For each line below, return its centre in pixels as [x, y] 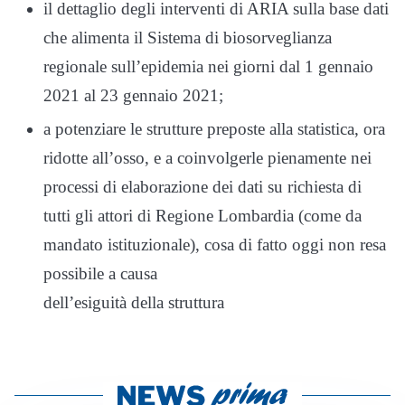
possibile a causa [100, 273]
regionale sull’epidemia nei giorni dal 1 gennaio [208, 66]
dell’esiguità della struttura [134, 302]
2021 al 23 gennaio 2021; [133, 95]
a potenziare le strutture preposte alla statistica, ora [214, 128]
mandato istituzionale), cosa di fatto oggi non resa [215, 244]
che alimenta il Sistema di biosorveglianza [188, 38]
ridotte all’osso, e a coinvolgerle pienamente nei [207, 157]
